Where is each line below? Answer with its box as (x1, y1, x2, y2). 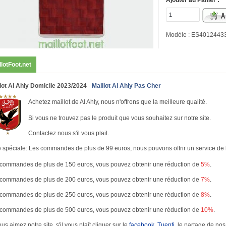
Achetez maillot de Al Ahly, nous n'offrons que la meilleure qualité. (28, 98, 207, 105)
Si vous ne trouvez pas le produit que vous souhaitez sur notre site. (28, 115, 211, 122)
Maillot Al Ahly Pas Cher (92, 82, 161, 89)
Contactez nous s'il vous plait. (28, 130, 109, 137)
